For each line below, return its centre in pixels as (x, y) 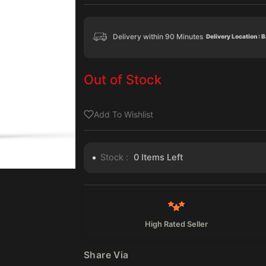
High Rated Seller (176, 224)
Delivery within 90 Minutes (158, 36)
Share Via (106, 255)
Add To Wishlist (123, 115)
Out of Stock (123, 80)
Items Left (161, 158)
